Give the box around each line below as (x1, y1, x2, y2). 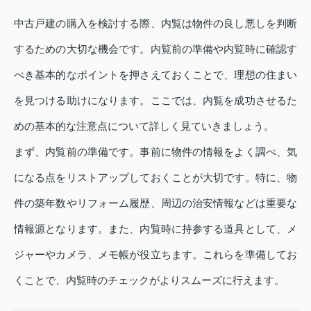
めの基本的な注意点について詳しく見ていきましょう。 (14, 119, 274, 132)
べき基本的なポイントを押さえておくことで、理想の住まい (14, 68, 297, 81)
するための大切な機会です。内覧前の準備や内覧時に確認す (14, 42, 297, 55)
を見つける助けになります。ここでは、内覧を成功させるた (14, 94, 297, 106)
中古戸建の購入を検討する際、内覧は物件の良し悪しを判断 (14, 17, 297, 29)
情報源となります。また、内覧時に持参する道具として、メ (14, 222, 297, 235)
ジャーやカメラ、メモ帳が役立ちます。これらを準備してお (14, 248, 297, 260)
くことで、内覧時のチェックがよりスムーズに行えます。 (14, 274, 285, 286)
